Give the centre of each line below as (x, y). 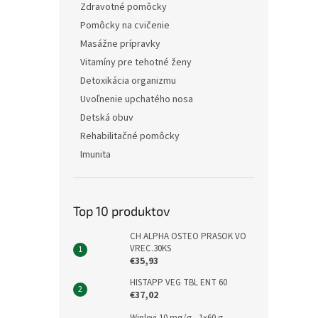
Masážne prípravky (120, 44)
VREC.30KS (150, 248)
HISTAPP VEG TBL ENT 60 (179, 283)
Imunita (95, 155)
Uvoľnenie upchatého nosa (137, 99)
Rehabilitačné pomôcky (130, 136)
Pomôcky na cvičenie (125, 26)
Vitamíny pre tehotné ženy (136, 62)
